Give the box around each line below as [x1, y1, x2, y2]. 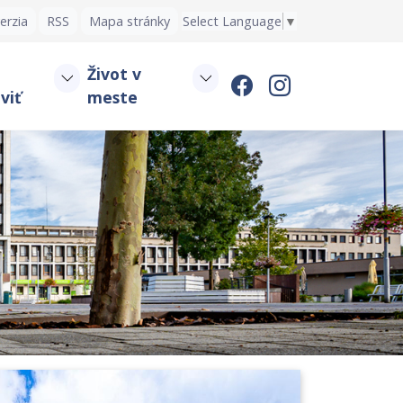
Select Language [183, 13, 282, 31]
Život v [86, 63, 141, 85]
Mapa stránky [89, 13, 171, 30]
